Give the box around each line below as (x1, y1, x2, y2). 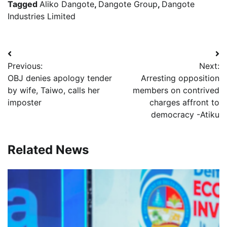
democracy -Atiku (151, 109, 219, 120)
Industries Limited (8, 11, 75, 22)
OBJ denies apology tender (8, 73, 112, 84)
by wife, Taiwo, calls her (8, 85, 100, 96)
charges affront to (149, 97, 219, 108)
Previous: (8, 61, 43, 71)
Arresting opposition (141, 73, 219, 84)
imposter (8, 97, 42, 108)
